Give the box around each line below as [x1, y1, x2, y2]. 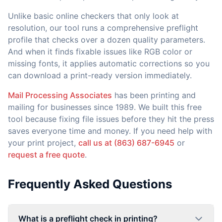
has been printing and [112, 90, 196, 100]
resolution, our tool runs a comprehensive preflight [8, 23, 198, 33]
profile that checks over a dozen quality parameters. [8, 35, 205, 45]
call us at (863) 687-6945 [78, 138, 174, 148]
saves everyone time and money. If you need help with [8, 126, 212, 136]
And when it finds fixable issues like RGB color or [8, 47, 192, 56]
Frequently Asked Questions [8, 177, 172, 191]
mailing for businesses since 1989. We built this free [8, 102, 202, 112]
